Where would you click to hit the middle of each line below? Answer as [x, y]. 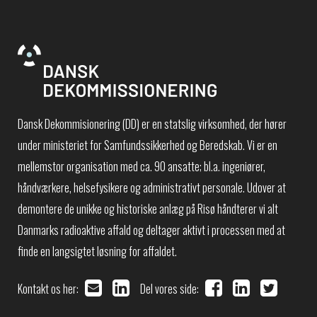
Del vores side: [173, 289]
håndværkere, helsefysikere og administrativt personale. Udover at [152, 187]
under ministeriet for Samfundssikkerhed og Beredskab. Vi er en [148, 145]
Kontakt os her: [51, 289]
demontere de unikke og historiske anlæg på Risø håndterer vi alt [148, 208]
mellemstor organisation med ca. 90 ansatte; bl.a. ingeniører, [142, 166]
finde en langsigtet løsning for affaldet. [97, 251]
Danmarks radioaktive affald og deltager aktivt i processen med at [151, 230]
